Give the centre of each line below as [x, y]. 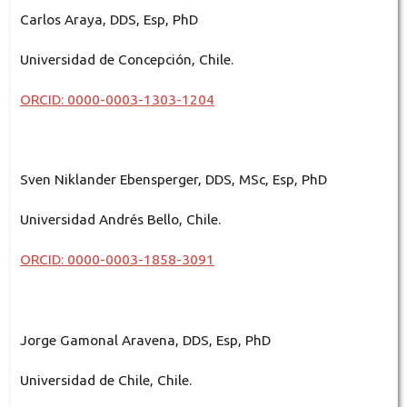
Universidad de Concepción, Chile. [126, 60]
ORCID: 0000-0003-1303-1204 [117, 100]
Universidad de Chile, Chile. [105, 380]
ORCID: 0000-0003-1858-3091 [117, 260]
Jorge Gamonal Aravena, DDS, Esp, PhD [145, 340]
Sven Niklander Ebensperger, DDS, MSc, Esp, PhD [175, 180]
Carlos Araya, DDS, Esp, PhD [109, 20]
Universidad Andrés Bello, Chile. [120, 220]
